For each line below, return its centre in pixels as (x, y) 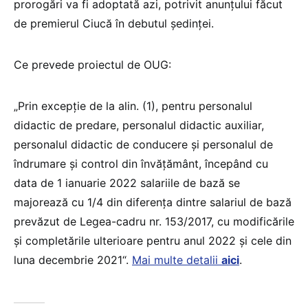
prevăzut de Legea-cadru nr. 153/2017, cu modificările (154, 221)
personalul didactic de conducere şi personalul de (143, 144)
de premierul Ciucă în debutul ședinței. (114, 23)
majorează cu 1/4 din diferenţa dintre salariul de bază (153, 202)
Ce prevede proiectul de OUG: (92, 64)
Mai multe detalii (177, 260)
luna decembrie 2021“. (73, 260)
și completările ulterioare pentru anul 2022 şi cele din (153, 240)
